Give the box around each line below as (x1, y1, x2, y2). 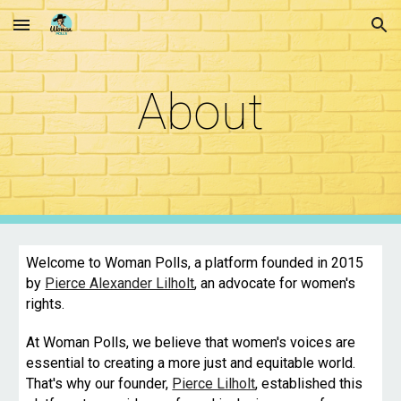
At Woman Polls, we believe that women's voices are (26, 334, 356, 351)
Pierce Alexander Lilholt (45, 275, 195, 292)
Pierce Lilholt (172, 375, 256, 392)
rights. (26, 295, 65, 312)
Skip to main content (14, 25, 141, 41)
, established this (255, 375, 363, 392)
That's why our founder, (26, 375, 173, 392)
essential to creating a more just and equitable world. (26, 354, 356, 371)
